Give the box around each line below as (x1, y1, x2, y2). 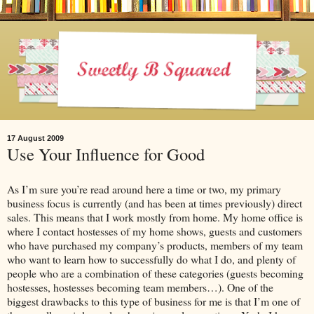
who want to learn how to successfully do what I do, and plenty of (7, 251, 296, 266)
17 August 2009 (7, 134, 64, 143)
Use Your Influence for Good (7, 142, 205, 166)
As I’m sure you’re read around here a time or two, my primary (7, 181, 281, 196)
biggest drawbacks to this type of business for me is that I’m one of (7, 293, 300, 308)
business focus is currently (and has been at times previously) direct (7, 195, 302, 210)
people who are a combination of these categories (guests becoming (7, 265, 303, 280)
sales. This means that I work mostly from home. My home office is (7, 209, 303, 224)
